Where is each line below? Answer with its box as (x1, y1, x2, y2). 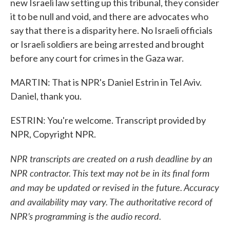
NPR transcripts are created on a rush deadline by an (10, 152, 213, 165)
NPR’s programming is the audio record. (10, 209, 161, 222)
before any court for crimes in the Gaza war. (10, 52, 184, 64)
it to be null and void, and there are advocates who (10, 11, 208, 22)
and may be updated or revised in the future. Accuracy (10, 181, 219, 194)
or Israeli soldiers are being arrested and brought (10, 39, 204, 50)
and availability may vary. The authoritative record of (10, 195, 213, 208)
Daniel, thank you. (10, 90, 82, 102)
